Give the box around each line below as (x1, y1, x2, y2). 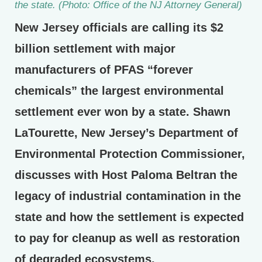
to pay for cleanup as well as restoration (15, 232, 240, 245)
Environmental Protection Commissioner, (15, 147, 245, 161)
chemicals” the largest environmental (15, 84, 224, 98)
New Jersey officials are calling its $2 (15, 21, 223, 35)
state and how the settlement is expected (15, 211, 244, 224)
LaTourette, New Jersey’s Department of (15, 126, 238, 140)
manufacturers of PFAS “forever (15, 63, 193, 77)
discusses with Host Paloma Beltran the (15, 168, 237, 182)
